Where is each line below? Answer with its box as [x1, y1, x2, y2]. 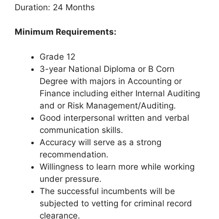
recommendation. [40, 149, 109, 159]
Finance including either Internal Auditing [40, 88, 200, 98]
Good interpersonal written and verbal [40, 112, 189, 123]
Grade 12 [40, 51, 75, 62]
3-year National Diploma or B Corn [40, 64, 175, 74]
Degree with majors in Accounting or [40, 76, 182, 86]
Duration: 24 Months [15, 2, 95, 12]
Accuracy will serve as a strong [40, 137, 161, 147]
